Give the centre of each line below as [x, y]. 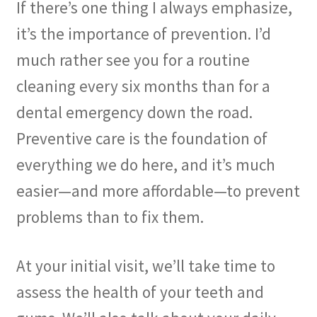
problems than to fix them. [110, 217]
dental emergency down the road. [134, 112]
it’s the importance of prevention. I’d [143, 33]
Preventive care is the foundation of [142, 138]
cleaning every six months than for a [143, 86]
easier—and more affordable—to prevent [158, 190]
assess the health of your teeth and [140, 292]
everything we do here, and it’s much [145, 164]
